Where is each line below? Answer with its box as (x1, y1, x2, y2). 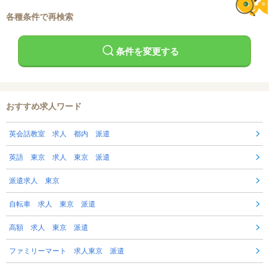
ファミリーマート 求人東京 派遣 (9, 247, 124, 256)
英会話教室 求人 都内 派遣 (9, 130, 110, 139)
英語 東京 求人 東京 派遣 (9, 153, 110, 162)
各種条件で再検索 (6, 12, 73, 22)
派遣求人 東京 (9, 177, 59, 186)
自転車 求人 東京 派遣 (9, 200, 95, 209)
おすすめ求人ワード (6, 101, 82, 112)
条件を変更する (116, 46, 179, 56)
